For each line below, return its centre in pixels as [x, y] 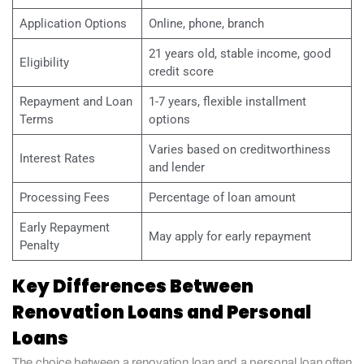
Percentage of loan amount [222, 197]
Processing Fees [64, 197]
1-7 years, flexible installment [227, 101]
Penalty [39, 245]
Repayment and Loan [76, 101]
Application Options [73, 23]
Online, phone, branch [206, 23]
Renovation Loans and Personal [162, 312]
